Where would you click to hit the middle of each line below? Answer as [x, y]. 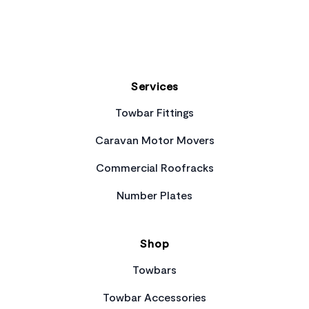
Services [154, 86]
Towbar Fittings [154, 112]
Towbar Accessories [154, 297]
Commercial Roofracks [154, 167]
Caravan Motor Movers [154, 140]
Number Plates [154, 195]
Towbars [154, 269]
